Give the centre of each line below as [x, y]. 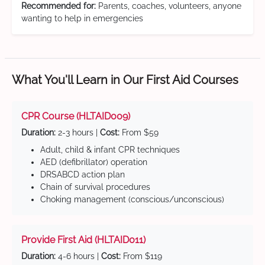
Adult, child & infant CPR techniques [110, 150]
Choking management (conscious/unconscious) [132, 200]
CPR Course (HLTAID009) [76, 117]
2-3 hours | [78, 133]
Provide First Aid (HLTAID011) [83, 240]
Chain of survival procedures [95, 187]
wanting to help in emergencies [82, 19]
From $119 [141, 256]
